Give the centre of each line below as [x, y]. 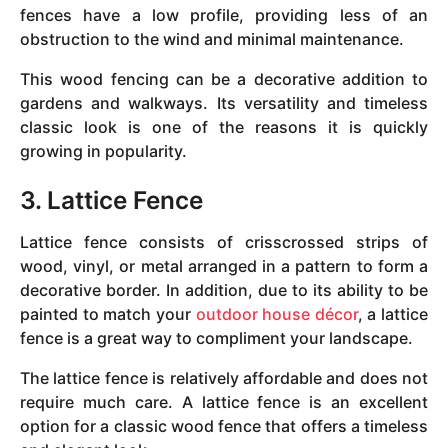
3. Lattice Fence [111, 200]
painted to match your [108, 313]
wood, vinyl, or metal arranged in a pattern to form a [224, 265]
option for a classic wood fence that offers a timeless [224, 425]
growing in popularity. [103, 151]
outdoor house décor [276, 313]
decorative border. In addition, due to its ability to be [224, 289]
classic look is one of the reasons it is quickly [224, 127]
